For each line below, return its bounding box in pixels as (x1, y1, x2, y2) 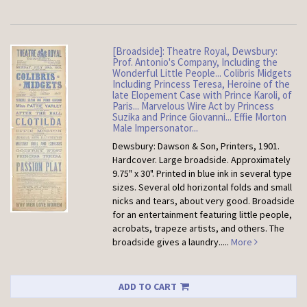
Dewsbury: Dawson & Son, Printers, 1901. (112, 140, 280, 153)
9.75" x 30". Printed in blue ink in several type (112, 167, 293, 180)
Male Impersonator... (112, 121, 199, 135)
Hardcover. (112, 153, 160, 167)
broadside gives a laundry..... (112, 236, 232, 249)
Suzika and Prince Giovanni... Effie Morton (112, 110, 287, 124)
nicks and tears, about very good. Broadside (112, 195, 295, 208)
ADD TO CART (118, 280, 177, 293)
